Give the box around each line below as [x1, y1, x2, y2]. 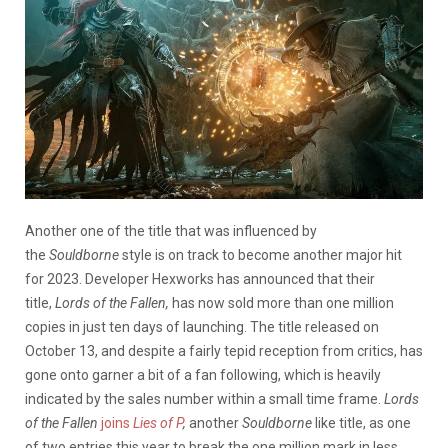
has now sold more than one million [172, 294, 394, 311]
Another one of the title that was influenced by [25, 222, 317, 239]
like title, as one [315, 414, 411, 431]
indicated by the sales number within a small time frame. [25, 390, 384, 407]
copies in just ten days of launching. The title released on [25, 318, 379, 335]
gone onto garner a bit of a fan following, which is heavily [25, 366, 381, 383]
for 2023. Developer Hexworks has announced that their [25, 270, 375, 287]
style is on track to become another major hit [122, 246, 402, 263]
